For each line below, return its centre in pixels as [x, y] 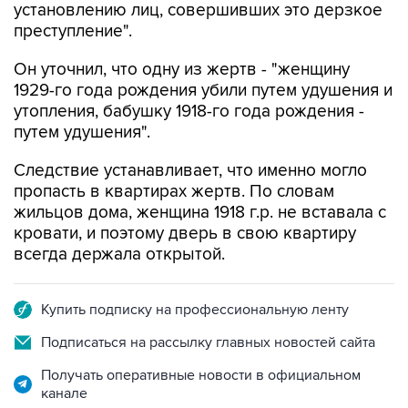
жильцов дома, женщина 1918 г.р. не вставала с [200, 174]
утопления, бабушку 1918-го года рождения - [189, 73]
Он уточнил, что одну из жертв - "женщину [182, 31]
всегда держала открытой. [119, 216]
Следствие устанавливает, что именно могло [190, 133]
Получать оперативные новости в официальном [201, 337]
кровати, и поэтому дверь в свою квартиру [185, 195]
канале [64, 355]
